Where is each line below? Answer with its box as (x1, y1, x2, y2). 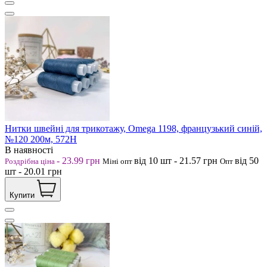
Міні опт (103, 156, 134, 166)
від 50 (235, 155, 259, 166)
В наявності (5, 144, 53, 155)
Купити (10, 190, 35, 200)
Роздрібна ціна (5, 156, 57, 166)
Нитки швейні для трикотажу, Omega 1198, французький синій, (5, 123, 262, 133)
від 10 (134, 155, 160, 166)
